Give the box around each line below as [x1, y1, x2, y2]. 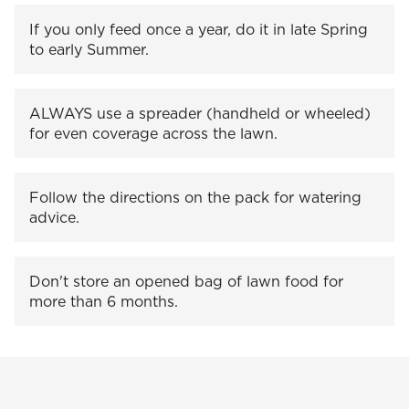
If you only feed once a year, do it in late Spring [29, 18, 368, 39]
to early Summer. [29, 38, 153, 59]
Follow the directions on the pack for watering [29, 186, 362, 207]
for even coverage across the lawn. [29, 122, 282, 143]
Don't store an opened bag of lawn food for [29, 270, 343, 291]
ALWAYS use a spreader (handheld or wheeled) [29, 102, 371, 123]
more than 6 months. [29, 290, 183, 311]
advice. [29, 206, 84, 227]
